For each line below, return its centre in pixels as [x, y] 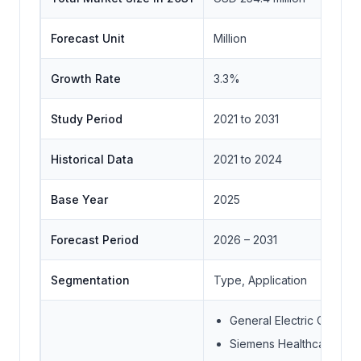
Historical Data [92, 159]
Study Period [87, 118]
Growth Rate [86, 78]
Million [230, 38]
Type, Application [260, 280]
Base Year [79, 199]
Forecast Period [95, 239]
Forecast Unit [88, 38]
